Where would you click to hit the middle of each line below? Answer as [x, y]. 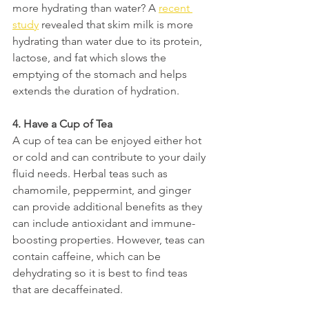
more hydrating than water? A [86, 8]
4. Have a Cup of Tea [64, 124]
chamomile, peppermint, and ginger [103, 190]
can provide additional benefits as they [109, 207]
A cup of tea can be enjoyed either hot [108, 140]
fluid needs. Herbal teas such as [91, 173]
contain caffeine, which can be [88, 256]
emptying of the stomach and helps [101, 74]
